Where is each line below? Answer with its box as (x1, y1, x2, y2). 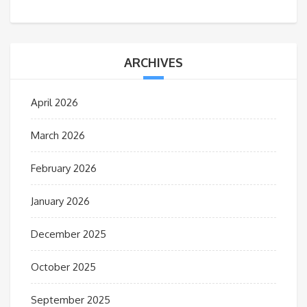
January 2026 (31, 195, 90, 208)
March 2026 (31, 129, 85, 143)
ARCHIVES (124, 55, 183, 71)
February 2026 (31, 162, 97, 175)
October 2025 (31, 260, 96, 274)
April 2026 (31, 96, 78, 110)
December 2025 (31, 228, 106, 241)
